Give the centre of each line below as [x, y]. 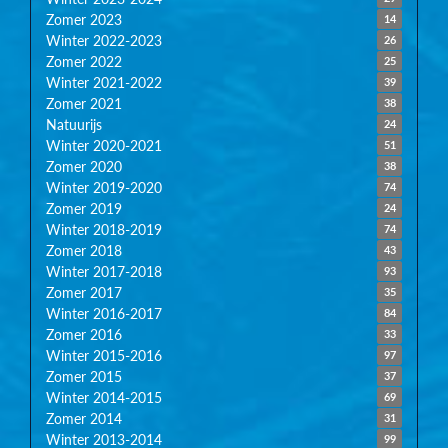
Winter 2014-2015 [104, 397]
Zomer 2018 [84, 250]
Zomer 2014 [84, 418]
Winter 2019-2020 [104, 187]
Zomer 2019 [84, 208]
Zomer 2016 [84, 334]
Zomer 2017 [84, 292]
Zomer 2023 [84, 19]
